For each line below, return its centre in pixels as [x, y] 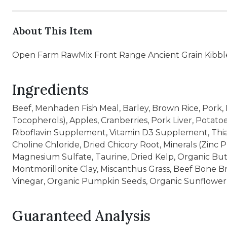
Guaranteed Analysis [81, 216]
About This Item [52, 31]
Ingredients [50, 90]
